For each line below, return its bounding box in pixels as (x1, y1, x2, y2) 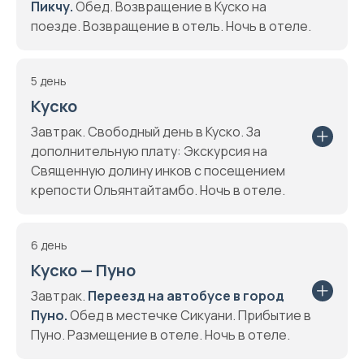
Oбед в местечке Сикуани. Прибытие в (67, 306, 311, 324)
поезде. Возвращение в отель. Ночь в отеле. (31, 17, 311, 35)
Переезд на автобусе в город (88, 287, 284, 305)
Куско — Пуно (31, 259, 136, 281)
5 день (31, 73, 67, 89)
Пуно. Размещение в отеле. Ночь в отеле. (31, 326, 290, 344)
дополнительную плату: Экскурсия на (31, 142, 267, 160)
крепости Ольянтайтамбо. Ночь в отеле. (31, 181, 285, 199)
